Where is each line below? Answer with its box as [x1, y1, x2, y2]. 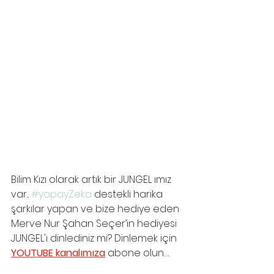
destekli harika [92, 187, 165, 201]
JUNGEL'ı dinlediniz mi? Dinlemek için [11, 231, 179, 245]
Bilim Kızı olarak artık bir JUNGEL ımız [11, 172, 174, 187]
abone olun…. [105, 245, 171, 260]
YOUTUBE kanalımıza [11, 245, 105, 260]
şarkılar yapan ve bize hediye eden [11, 201, 182, 216]
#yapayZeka [31, 187, 92, 201]
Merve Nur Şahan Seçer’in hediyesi [11, 216, 179, 231]
